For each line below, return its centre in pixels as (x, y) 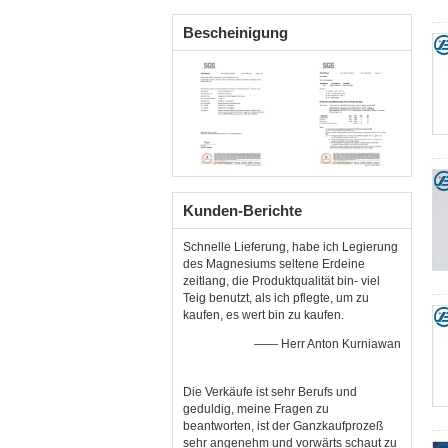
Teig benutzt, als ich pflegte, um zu (276, 298)
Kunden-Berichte (242, 210)
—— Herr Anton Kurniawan (327, 344)
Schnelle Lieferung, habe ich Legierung (290, 247)
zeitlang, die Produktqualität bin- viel (281, 281)
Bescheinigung (235, 32)
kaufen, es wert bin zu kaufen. (263, 315)
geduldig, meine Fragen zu (256, 409)
